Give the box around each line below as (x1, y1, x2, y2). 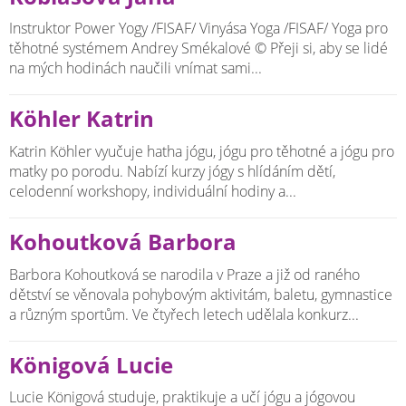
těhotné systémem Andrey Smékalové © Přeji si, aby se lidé (9, 38, 388, 59)
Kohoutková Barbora (9, 227, 237, 256)
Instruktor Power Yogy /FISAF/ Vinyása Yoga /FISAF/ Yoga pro (9, 18, 388, 39)
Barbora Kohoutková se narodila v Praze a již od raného (9, 264, 360, 285)
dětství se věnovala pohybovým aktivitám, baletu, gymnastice (9, 284, 392, 304)
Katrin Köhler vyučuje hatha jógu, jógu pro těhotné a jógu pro (9, 141, 394, 162)
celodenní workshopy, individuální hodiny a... (9, 181, 296, 202)
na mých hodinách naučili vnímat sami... (9, 58, 262, 79)
